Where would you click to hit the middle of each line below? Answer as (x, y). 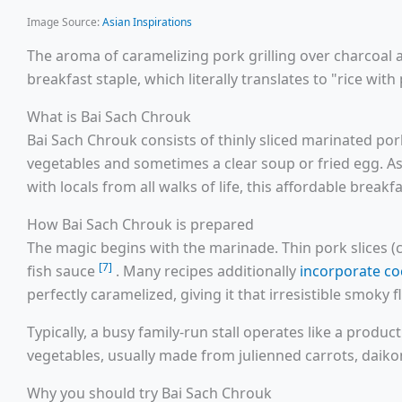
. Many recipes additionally (208, 271)
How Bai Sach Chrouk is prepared (140, 225)
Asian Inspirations (147, 22)
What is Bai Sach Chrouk (109, 117)
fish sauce (63, 271)
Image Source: (65, 22)
